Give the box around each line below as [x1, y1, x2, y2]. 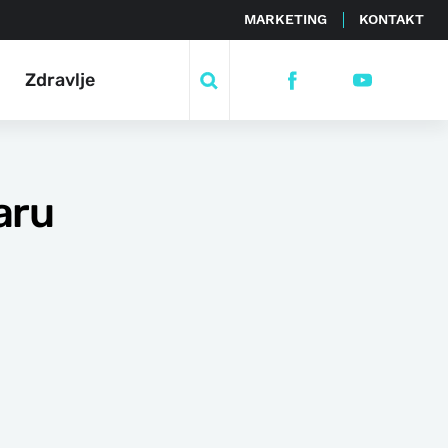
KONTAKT [359, 11, 424, 27]
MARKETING [244, 11, 327, 27]
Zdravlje [25, 68, 95, 91]
